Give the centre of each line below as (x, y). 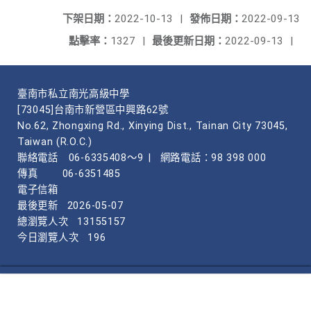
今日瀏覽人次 (48, 238)
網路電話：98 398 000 (213, 158)
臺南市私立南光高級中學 (74, 94)
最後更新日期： (188, 41)
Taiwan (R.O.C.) (55, 142)
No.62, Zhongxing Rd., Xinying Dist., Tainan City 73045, (153, 126)
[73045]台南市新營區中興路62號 (93, 110)
